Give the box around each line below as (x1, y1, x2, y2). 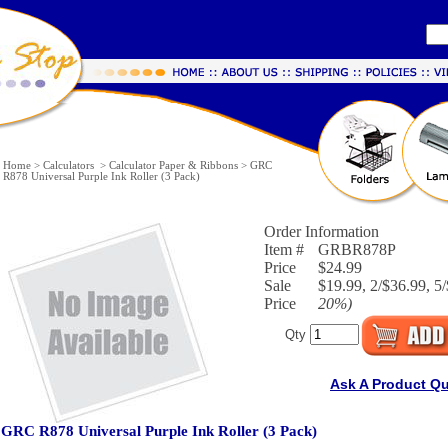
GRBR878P (317, 241, 396, 258)
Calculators (43, 160, 97, 171)
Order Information (263, 223, 379, 240)
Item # (263, 241, 304, 258)
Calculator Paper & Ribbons (109, 160, 238, 171)
